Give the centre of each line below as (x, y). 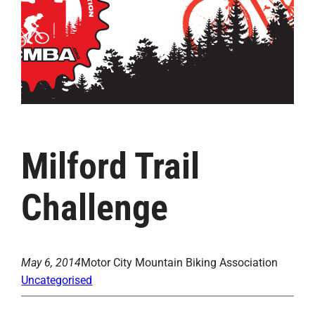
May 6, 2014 (51, 263)
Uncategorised (57, 281)
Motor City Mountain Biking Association (180, 263)
